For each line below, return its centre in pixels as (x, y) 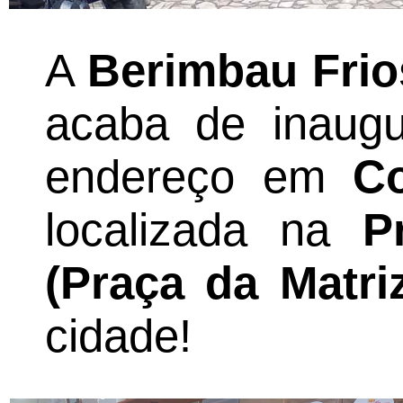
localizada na (204, 230)
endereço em (199, 177)
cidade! (118, 336)
